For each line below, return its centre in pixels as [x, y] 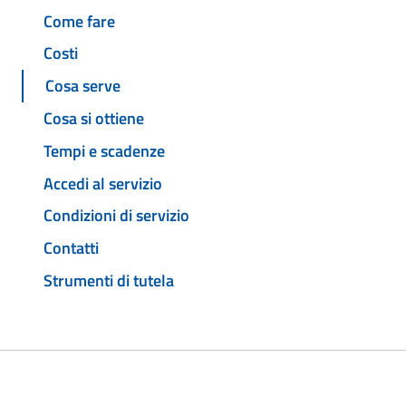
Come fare [79, 21]
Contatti [71, 248]
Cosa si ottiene [94, 119]
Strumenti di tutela [109, 280]
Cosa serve [83, 86]
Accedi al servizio [103, 183]
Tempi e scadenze [104, 150]
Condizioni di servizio [116, 216]
